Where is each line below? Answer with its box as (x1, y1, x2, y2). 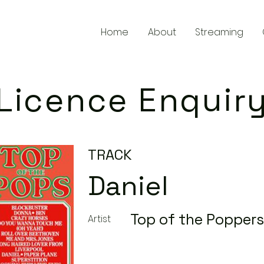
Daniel (88, 169, 168, 203)
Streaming (195, 25, 243, 39)
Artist (88, 212, 111, 226)
